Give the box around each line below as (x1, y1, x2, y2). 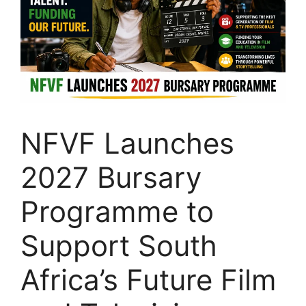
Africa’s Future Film (20, 262, 277, 297)
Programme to (20, 193, 214, 229)
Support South (20, 227, 217, 263)
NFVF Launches (20, 125, 234, 161)
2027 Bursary (20, 159, 201, 195)
